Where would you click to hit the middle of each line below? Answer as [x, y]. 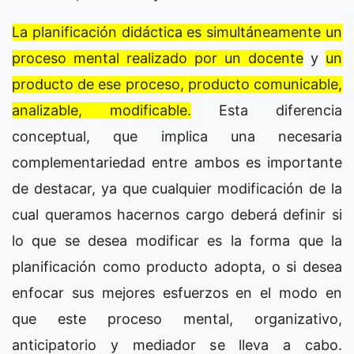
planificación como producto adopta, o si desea [177, 267]
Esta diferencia [267, 110]
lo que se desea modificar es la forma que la [177, 241]
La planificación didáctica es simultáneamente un [177, 32]
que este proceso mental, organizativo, [177, 319]
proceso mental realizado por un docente [158, 58]
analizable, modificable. [102, 110]
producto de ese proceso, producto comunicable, [177, 84]
